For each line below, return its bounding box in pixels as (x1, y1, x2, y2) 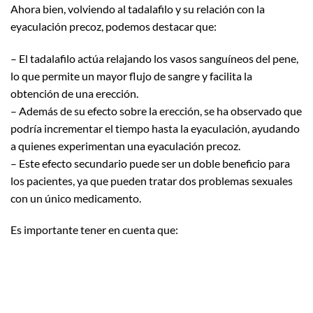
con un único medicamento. (10, 191, 141, 205)
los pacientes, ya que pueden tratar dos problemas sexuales (10, 173, 293, 187)
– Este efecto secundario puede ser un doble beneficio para (10, 156, 290, 170)
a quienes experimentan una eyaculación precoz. (10, 138, 240, 152)
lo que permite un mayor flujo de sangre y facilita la (10, 68, 252, 82)
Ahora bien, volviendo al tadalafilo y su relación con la (10, 1, 265, 15)
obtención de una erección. (10, 86, 138, 100)
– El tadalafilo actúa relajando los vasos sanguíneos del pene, (10, 51, 298, 65)
